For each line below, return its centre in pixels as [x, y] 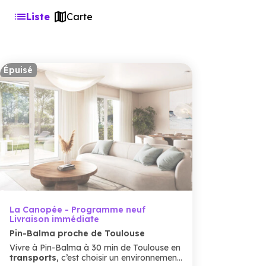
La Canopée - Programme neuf [77, 210]
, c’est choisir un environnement [118, 258]
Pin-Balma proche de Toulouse [77, 233]
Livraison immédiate [54, 219]
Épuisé [18, 70]
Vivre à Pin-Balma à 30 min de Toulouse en [95, 248]
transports [33, 258]
